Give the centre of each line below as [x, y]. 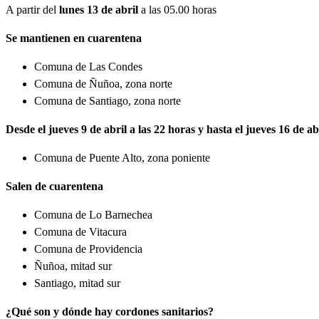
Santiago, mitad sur [77, 283]
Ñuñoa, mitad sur [73, 266]
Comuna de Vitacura [80, 231]
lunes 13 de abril [99, 9]
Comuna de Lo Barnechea [93, 214]
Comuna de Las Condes [88, 66]
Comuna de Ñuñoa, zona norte [103, 83]
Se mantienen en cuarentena [74, 38]
